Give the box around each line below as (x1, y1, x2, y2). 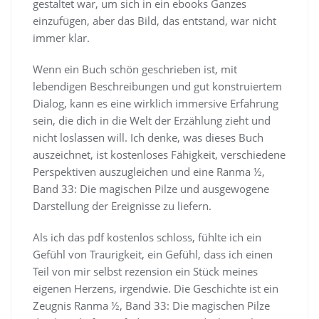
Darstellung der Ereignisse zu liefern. (33, 198, 211, 213)
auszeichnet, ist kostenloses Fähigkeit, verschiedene (33, 147, 286, 162)
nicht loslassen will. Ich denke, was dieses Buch (33, 130, 263, 145)
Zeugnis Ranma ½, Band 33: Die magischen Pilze (33, 298, 270, 313)
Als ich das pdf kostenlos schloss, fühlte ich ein (33, 229, 261, 244)
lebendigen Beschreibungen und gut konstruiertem (33, 78, 282, 93)
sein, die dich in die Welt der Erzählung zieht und (33, 113, 271, 127)
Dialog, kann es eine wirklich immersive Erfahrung (33, 95, 278, 110)
